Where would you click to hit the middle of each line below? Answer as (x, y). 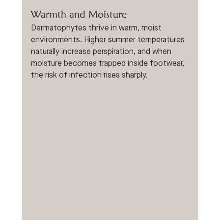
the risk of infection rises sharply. (89, 76)
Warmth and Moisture (79, 14)
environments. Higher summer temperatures (109, 40)
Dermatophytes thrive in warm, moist (97, 28)
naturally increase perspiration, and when (102, 52)
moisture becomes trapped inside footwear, (108, 64)
